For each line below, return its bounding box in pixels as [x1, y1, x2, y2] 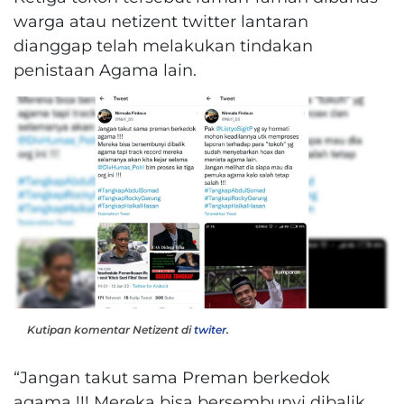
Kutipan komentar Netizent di [27, 322, 194, 336]
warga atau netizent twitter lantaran [14, 10, 308, 32]
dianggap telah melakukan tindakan [14, 34, 313, 56]
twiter [194, 322, 226, 336]
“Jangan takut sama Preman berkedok [14, 366, 330, 388]
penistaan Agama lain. [14, 59, 197, 80]
